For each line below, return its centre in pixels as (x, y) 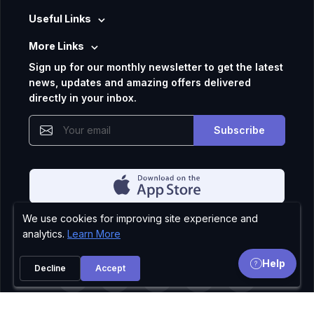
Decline (50, 268)
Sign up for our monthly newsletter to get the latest (156, 67)
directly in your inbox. (83, 98)
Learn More (94, 233)
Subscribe (239, 130)
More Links (56, 46)
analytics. (45, 233)
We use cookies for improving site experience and (140, 218)
